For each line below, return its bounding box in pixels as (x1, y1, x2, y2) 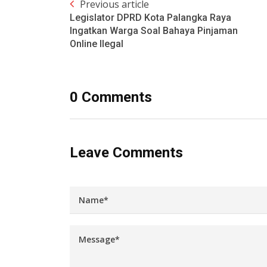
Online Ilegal (70, 38, 123, 50)
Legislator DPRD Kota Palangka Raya (70, 12, 231, 24)
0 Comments (70, 89, 152, 106)
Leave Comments (70, 144, 183, 162)
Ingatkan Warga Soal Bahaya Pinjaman (70, 25, 238, 37)
